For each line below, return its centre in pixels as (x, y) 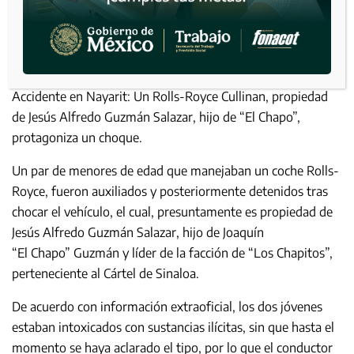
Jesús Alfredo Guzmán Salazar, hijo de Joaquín (138, 232)
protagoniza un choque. (77, 137)
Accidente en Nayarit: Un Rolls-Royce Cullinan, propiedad (170, 96)
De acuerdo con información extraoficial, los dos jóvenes (167, 306)
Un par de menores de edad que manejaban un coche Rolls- (175, 170)
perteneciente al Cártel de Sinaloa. (105, 273)
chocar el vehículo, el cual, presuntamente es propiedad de (172, 211)
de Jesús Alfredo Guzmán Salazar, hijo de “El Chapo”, (156, 117)
